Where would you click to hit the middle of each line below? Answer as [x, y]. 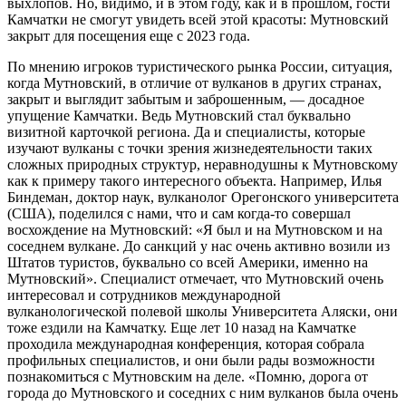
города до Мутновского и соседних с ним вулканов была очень [203, 392]
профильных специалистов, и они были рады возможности [191, 360]
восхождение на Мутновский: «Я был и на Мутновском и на [195, 229]
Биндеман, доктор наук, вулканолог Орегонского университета [203, 197]
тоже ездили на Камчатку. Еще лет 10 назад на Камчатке [182, 327]
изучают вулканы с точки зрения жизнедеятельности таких [190, 148]
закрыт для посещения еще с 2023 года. [129, 35]
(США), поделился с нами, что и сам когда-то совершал [179, 213]
